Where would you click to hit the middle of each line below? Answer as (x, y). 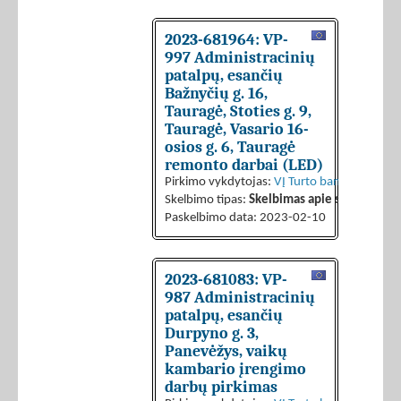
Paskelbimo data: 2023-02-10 (245, 218)
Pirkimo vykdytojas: (219, 183)
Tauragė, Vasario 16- (237, 129)
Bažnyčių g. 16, (216, 94)
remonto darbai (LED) (244, 165)
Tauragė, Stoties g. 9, (238, 111)
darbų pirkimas (221, 387)
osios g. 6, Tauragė (230, 147)
